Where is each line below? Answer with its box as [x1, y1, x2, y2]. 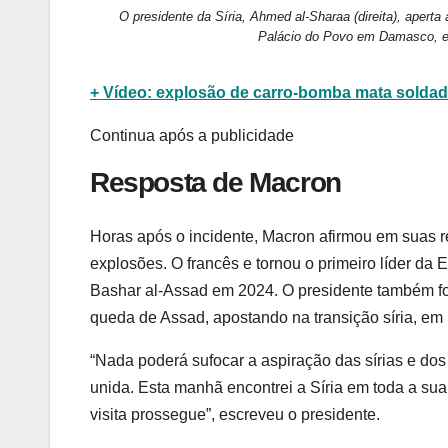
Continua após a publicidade [90, 126, 294, 144]
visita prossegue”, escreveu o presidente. [90, 405, 380, 423]
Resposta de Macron [90, 166, 341, 198]
